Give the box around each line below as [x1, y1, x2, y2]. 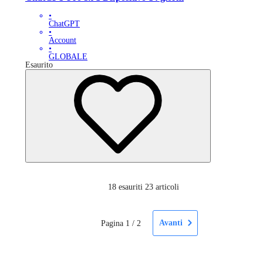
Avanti [159, 218, 183, 227]
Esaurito [25, 60, 53, 69]
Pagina [100, 218, 123, 228]
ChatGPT [49, 19, 80, 28]
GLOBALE [49, 52, 87, 61]
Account [49, 35, 76, 45]
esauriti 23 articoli [118, 182, 179, 191]
